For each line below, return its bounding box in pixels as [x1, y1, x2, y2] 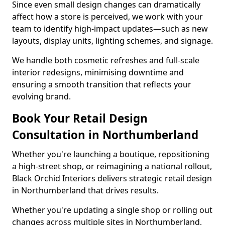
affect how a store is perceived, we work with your [12, 11, 203, 22]
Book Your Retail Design [12, 110, 148, 126]
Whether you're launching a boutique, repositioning [12, 149, 209, 160]
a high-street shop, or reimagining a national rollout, [12, 161, 212, 172]
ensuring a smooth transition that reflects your [12, 79, 191, 90]
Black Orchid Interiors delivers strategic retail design [12, 173, 212, 184]
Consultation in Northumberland [12, 127, 198, 143]
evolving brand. [12, 91, 71, 102]
